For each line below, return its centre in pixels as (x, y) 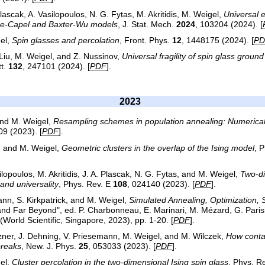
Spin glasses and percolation (66, 41)
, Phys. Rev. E (86, 184)
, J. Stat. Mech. (147, 24)
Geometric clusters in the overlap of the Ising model (158, 148)
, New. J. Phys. (50, 247)
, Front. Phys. (146, 41)
